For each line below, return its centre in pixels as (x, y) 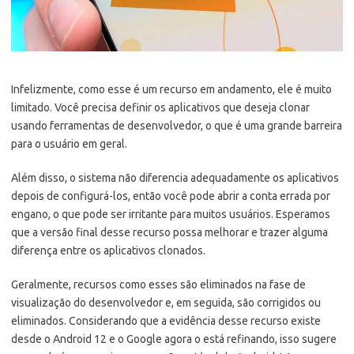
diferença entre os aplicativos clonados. (108, 251)
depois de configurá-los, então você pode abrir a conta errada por (171, 196)
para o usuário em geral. (69, 144)
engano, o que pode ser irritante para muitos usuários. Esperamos (171, 215)
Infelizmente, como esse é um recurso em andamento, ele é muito (171, 90)
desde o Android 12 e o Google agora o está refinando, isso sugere (174, 339)
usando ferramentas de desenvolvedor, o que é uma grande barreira (177, 126)
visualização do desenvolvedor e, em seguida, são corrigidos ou (166, 303)
